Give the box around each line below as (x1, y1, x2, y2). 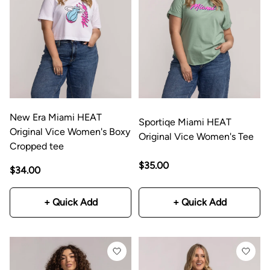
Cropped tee (10, 140, 64, 152)
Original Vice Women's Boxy (10, 125, 130, 137)
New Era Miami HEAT (10, 111, 102, 123)
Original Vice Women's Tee (139, 130, 254, 142)
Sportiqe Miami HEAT (139, 116, 231, 128)
